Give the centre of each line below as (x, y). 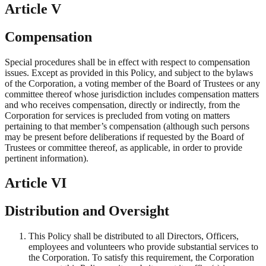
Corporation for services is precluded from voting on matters (117, 115)
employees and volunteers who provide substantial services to (143, 247)
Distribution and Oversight (87, 211)
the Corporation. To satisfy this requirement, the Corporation (141, 258)
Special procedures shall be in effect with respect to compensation (127, 62)
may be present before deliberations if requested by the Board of (124, 137)
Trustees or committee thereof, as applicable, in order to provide (123, 147)
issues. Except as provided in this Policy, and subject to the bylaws (129, 72)
